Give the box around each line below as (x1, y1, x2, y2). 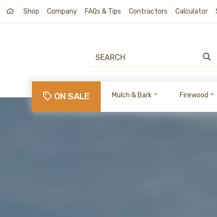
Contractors (129, 7, 168, 15)
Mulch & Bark (112, 91, 152, 99)
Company (47, 7, 77, 15)
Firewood (180, 91, 209, 99)
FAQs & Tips (85, 7, 121, 15)
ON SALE (54, 91, 90, 102)
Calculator (175, 7, 208, 15)
